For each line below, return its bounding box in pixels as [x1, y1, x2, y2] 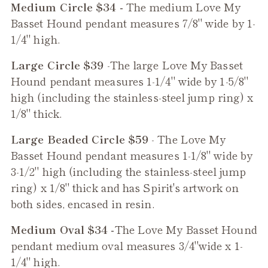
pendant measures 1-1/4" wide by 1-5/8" [46, 72, 248, 89]
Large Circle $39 [11, 56, 107, 72]
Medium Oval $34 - [11, 221, 115, 237]
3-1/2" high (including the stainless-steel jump [11, 163, 246, 179]
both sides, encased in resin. [11, 195, 154, 211]
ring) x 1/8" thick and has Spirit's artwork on [11, 179, 239, 195]
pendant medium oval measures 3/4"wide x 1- [11, 237, 243, 253]
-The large [106, 56, 162, 72]
